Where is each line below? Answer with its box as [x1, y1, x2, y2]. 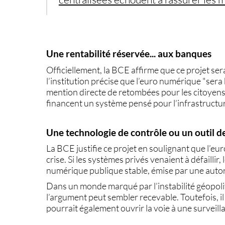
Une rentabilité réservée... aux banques [46, 48, 212, 60]
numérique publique [46, 164, 124, 176]
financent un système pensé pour [46, 97, 174, 108]
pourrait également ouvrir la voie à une [46, 202, 194, 213]
